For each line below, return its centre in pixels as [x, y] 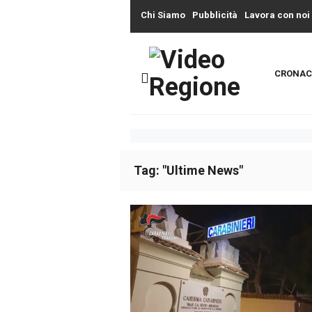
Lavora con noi [277, 15]
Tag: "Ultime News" [188, 170]
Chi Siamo [163, 15]
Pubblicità [215, 15]
